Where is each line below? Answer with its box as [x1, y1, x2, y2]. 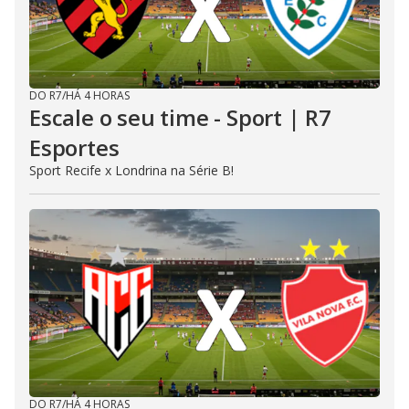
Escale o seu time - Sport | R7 [29, 102, 331, 132]
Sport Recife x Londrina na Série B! [29, 162, 234, 179]
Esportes [29, 132, 120, 163]
